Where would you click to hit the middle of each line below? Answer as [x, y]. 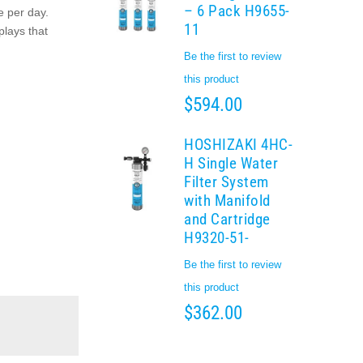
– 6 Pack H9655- [237, 11]
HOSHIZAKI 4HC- [238, 145]
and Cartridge [227, 219]
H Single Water [231, 163]
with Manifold [227, 201]
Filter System [226, 182]
